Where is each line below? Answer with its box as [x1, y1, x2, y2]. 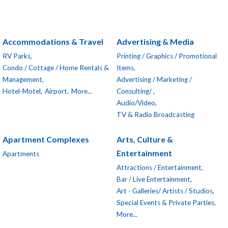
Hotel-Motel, [3, 87, 42, 95]
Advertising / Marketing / [117, 75, 192, 83]
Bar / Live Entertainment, [117, 175, 192, 183]
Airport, [45, 87, 69, 95]
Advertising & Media [117, 37, 194, 47]
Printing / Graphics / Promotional [117, 51, 217, 60]
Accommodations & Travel [3, 37, 103, 47]
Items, [117, 63, 135, 72]
